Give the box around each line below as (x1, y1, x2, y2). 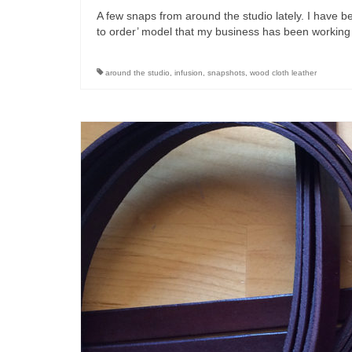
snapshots (207, 68, 245, 77)
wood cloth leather (250, 68, 317, 77)
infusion (174, 68, 203, 77)
